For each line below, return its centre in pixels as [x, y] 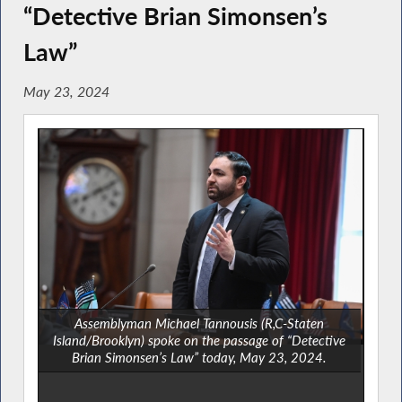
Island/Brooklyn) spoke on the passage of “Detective [200, 341]
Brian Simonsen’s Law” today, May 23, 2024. [200, 358]
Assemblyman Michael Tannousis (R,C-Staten [200, 323]
